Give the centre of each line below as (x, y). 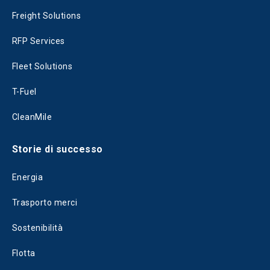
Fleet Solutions (42, 66)
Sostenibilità (38, 228)
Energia (28, 177)
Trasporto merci (45, 202)
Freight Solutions (47, 16)
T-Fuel (24, 92)
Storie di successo (58, 149)
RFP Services (39, 41)
